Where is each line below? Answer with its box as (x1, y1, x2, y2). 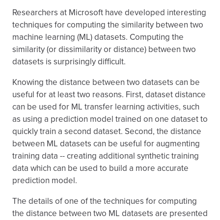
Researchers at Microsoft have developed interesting (12, 7, 206, 18)
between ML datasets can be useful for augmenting (12, 138, 200, 149)
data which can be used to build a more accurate (12, 163, 189, 173)
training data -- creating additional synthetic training (12, 151, 199, 161)
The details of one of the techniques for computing (12, 196, 197, 206)
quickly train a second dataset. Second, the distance (12, 126, 201, 137)
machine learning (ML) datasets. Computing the (12, 32, 184, 42)
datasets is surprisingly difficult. (12, 56, 126, 67)
